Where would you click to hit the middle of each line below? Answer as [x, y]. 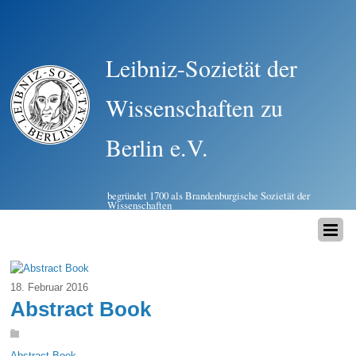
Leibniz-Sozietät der [202, 68]
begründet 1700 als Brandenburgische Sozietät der [209, 195]
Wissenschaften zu [195, 107]
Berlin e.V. [157, 147]
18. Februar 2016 [50, 288]
